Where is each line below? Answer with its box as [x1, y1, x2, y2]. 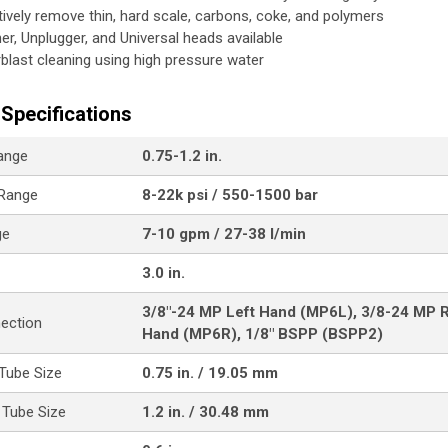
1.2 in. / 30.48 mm [142, 403, 269, 421]
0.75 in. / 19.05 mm [142, 364, 278, 382]
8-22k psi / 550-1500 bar [142, 186, 318, 204]
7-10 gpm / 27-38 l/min [142, 225, 306, 243]
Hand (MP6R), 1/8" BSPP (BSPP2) [142, 325, 383, 343]
